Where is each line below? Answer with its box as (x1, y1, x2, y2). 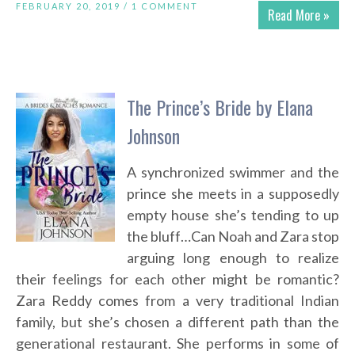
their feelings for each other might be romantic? (16, 270, 339, 288)
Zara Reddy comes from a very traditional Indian (16, 292, 339, 310)
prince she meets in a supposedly (127, 185, 339, 203)
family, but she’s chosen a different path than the (16, 313, 339, 331)
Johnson (127, 121, 180, 151)
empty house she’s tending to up (127, 206, 339, 224)
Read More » (268, 6, 330, 25)
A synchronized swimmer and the (127, 163, 339, 181)
